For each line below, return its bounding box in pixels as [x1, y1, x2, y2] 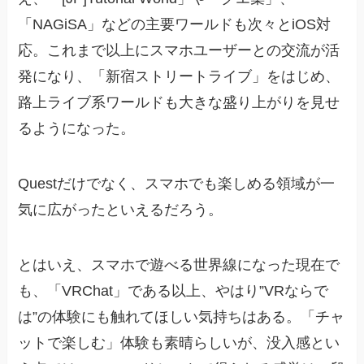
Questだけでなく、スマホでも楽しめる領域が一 [18, 175, 336, 192]
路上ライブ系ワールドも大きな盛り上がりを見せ [18, 93, 340, 110]
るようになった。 [18, 119, 136, 136]
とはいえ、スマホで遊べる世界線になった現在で [18, 256, 340, 273]
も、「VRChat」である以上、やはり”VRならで [18, 282, 329, 299]
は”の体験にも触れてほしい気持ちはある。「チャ [18, 308, 345, 325]
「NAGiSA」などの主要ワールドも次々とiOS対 [18, 15, 331, 32]
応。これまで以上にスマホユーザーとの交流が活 [18, 41, 340, 58]
